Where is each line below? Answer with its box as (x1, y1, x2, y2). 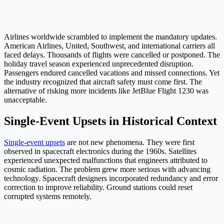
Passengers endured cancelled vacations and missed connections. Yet (4, 68, 219, 77)
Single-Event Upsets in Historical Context (4, 114, 217, 128)
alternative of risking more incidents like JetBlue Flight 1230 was (4, 86, 208, 95)
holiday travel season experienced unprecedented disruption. (4, 59, 193, 68)
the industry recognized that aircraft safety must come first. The (4, 77, 202, 86)
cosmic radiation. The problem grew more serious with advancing (4, 164, 210, 173)
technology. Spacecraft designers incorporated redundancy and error (4, 173, 218, 182)
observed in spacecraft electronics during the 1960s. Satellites (4, 146, 196, 155)
